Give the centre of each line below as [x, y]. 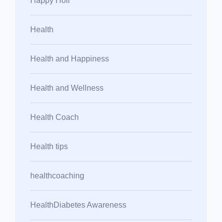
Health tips [49, 146]
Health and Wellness [67, 88]
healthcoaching [57, 175]
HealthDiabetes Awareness [78, 205]
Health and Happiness [70, 58]
